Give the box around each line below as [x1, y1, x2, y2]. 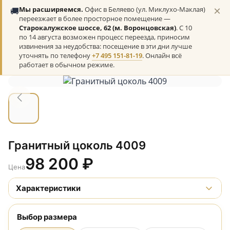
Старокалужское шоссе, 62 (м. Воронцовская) [19, 24, 176, 32]
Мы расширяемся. [19, 5, 83, 14]
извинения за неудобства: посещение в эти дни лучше [19, 42, 192, 51]
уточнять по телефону [19, 51, 92, 60]
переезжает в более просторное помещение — [19, 14, 170, 23]
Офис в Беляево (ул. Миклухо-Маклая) [83, 5, 205, 14]
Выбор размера [17, 212, 77, 222]
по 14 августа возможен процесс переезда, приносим [19, 33, 190, 42]
